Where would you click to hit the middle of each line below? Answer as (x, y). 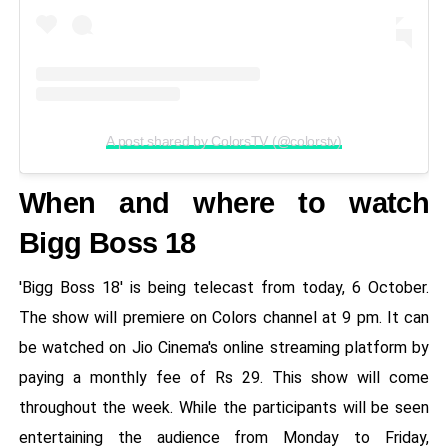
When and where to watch (224, 202)
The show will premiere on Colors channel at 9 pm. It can (224, 317)
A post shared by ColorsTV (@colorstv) (224, 140)
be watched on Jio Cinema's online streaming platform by (224, 347)
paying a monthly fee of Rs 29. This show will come (224, 377)
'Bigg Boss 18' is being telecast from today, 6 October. (224, 287)
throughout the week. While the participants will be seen (224, 407)
